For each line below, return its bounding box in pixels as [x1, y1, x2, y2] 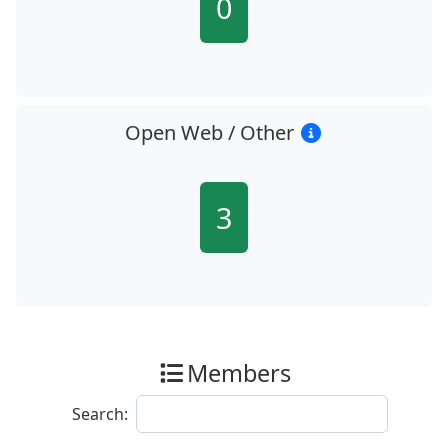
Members [186, 357, 291, 389]
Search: [72, 403, 128, 425]
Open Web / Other [124, 119, 299, 146]
